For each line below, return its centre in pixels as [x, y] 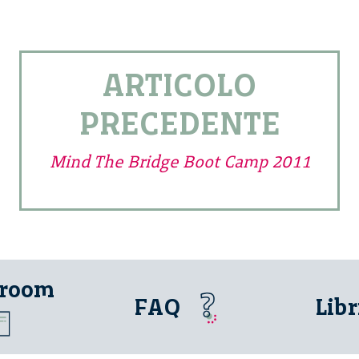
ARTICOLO [179, 85]
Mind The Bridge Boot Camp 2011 [179, 162]
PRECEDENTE [179, 124]
